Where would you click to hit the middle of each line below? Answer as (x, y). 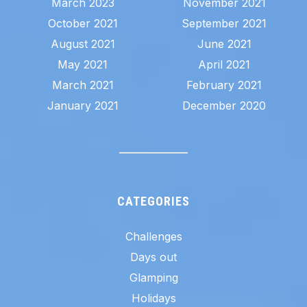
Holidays (153, 298)
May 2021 (83, 65)
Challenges (153, 237)
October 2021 (83, 24)
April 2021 (224, 65)
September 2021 (224, 24)
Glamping (153, 278)
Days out (153, 257)
